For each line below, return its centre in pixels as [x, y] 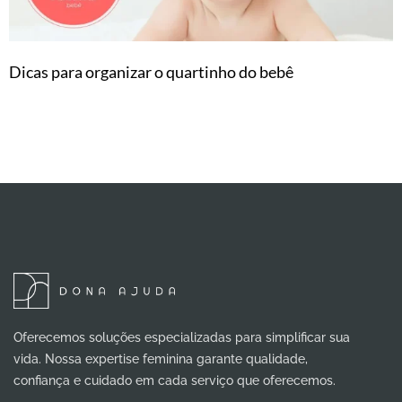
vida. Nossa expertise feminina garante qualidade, [161, 358]
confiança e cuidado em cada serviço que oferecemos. [175, 380]
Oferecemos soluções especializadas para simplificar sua [182, 337]
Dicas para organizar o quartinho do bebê [151, 72]
